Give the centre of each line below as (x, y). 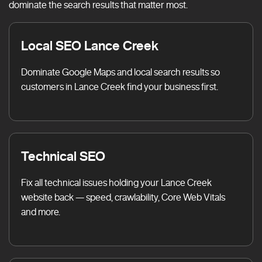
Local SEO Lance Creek (90, 45)
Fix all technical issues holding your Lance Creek (116, 182)
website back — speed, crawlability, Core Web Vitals (123, 197)
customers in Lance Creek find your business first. (120, 87)
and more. (41, 212)
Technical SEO (63, 156)
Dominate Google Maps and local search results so (120, 72)
